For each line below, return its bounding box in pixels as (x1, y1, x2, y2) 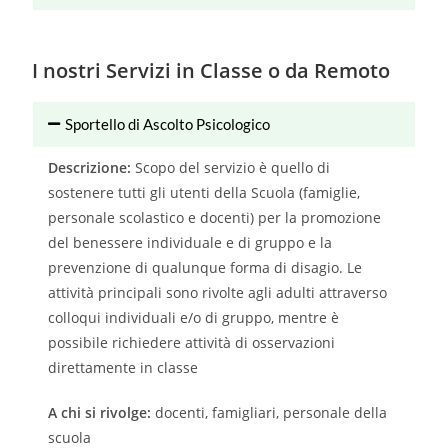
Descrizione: (48, 158, 136, 178)
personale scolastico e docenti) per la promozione (48, 208, 382, 228)
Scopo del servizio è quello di (135, 158, 331, 178)
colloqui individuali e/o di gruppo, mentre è (48, 308, 340, 328)
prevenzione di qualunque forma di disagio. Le (48, 258, 363, 278)
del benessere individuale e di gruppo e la (48, 233, 333, 253)
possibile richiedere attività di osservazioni (48, 333, 336, 353)
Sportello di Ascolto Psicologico (65, 115, 271, 134)
